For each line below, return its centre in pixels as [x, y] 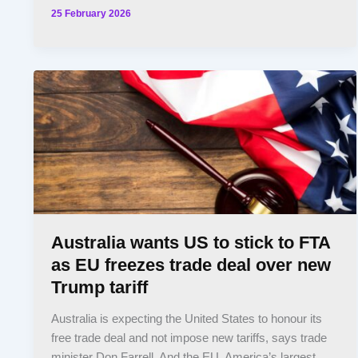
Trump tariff [100, 288]
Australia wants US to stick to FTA [191, 243]
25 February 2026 [91, 14]
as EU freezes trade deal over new [191, 265]
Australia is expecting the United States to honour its [187, 319]
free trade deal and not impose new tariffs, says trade [189, 338]
